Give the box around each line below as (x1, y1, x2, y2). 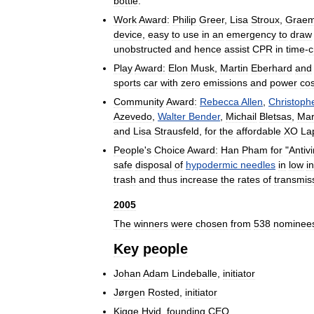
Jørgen (114, 286, 145, 298)
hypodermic (186, 158, 238, 170)
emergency (226, 28, 276, 40)
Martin (220, 62, 248, 74)
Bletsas (259, 110, 292, 122)
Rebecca (200, 95, 239, 107)
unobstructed (114, 43, 172, 55)
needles (240, 158, 275, 170)
